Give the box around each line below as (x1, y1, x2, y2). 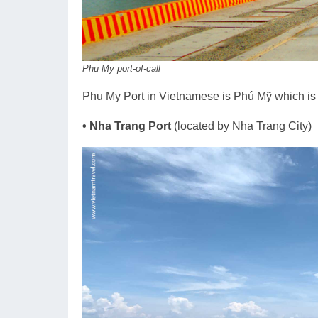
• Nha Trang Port (82, 119, 174, 132)
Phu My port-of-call (82, 62, 160, 74)
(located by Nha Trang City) (174, 119, 312, 132)
